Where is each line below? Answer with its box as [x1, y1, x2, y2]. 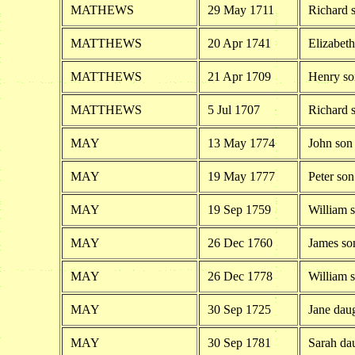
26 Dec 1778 [207, 269, 273, 283]
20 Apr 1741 [207, 36, 271, 50]
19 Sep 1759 [207, 202, 271, 216]
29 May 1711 [207, 2, 274, 17]
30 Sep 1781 [207, 335, 271, 349]
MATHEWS [70, 2, 134, 17]
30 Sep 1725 [207, 302, 271, 316]
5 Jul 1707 [207, 102, 260, 116]
